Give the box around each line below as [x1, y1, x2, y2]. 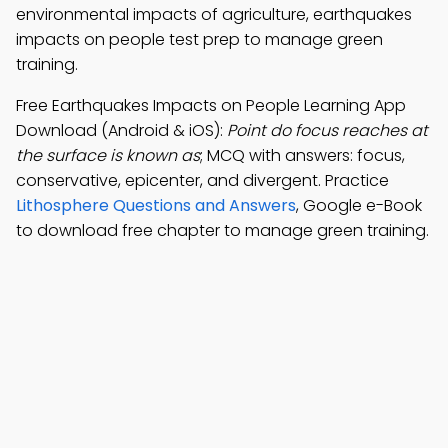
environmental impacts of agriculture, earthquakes [16, 3, 412, 26]
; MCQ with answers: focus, [200, 144, 405, 167]
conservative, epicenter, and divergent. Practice [16, 169, 389, 192]
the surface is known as [16, 144, 200, 167]
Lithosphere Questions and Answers [16, 194, 296, 217]
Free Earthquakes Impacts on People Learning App [16, 94, 406, 117]
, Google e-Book [296, 194, 422, 217]
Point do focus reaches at [227, 119, 428, 142]
